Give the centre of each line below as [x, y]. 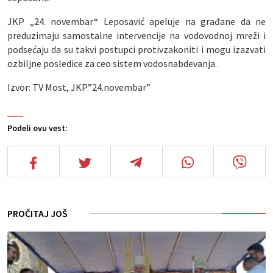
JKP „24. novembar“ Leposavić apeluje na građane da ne [136, 22]
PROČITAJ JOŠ [37, 214]
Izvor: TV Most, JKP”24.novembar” [79, 87]
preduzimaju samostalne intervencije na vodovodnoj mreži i [136, 36]
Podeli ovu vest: [37, 128]
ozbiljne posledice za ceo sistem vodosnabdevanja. [112, 64]
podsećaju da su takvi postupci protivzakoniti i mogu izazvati [136, 50]
